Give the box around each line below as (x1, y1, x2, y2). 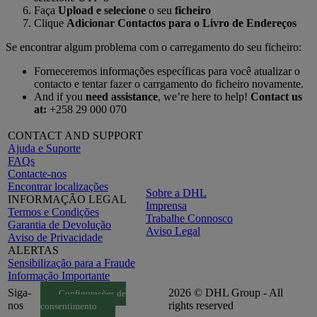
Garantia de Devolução (8, 218, 111, 231)
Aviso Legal (146, 224, 200, 237)
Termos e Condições (8, 205, 99, 218)
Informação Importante (8, 269, 110, 282)
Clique (34, 16, 67, 29)
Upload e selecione (58, 4, 146, 16)
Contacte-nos (8, 167, 67, 180)
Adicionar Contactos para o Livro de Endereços (67, 16, 296, 29)
